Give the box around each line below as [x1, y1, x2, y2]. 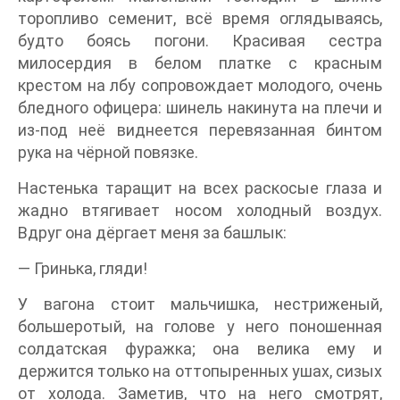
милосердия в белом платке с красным [18, 54, 382, 73]
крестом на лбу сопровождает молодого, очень [18, 76, 382, 96]
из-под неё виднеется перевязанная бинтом [18, 121, 382, 140]
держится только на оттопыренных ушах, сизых [18, 362, 382, 381]
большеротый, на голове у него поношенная [18, 317, 382, 337]
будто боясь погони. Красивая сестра [18, 31, 382, 51]
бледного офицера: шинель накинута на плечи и [18, 98, 382, 118]
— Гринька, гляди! [18, 259, 147, 279]
